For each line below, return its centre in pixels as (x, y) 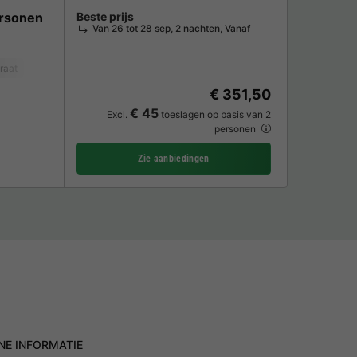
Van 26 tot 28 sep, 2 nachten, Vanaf (171, 28)
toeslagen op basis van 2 (215, 115)
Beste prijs (105, 16)
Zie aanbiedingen (174, 158)
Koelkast (53, 68)
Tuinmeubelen (120, 68)
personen (236, 129)
